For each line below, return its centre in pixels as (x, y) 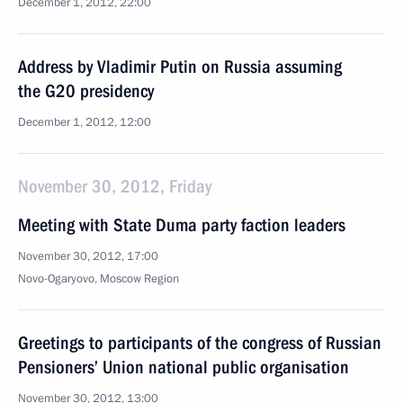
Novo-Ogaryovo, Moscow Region (99, 279)
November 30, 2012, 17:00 (88, 256)
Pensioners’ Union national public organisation (184, 367)
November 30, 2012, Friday (115, 186)
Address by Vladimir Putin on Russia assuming (180, 67)
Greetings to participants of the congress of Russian (200, 343)
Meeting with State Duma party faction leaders (182, 225)
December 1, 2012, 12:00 (85, 122)
